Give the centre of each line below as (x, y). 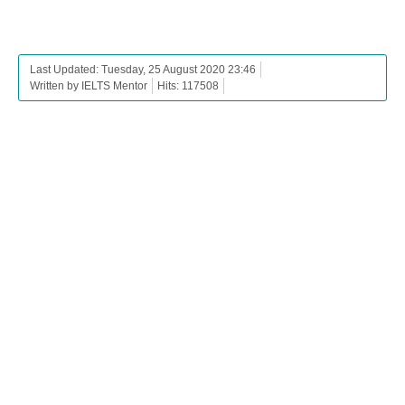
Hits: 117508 (188, 85)
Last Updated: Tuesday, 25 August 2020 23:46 (143, 69)
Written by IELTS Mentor (89, 85)
